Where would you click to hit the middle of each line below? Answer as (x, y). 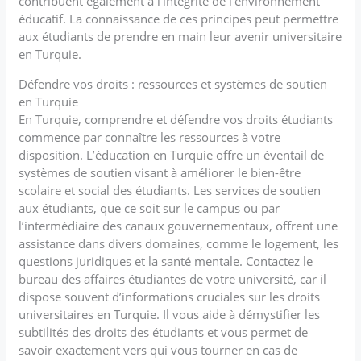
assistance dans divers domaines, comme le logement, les (179, 243)
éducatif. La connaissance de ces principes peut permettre (179, 18)
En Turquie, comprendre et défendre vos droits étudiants (176, 119)
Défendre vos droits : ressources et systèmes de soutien (173, 83)
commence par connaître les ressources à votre (150, 137)
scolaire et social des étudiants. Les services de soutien (170, 190)
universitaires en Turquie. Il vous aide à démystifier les (170, 314)
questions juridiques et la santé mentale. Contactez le (166, 261)
